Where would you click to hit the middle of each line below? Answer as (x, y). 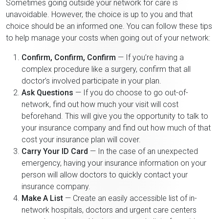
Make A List (42, 198)
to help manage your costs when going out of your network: (108, 38)
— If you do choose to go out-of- (131, 92)
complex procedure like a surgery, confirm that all (106, 69)
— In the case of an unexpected (143, 151)
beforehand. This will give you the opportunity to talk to (115, 116)
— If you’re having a (150, 57)
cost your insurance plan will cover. (81, 139)
